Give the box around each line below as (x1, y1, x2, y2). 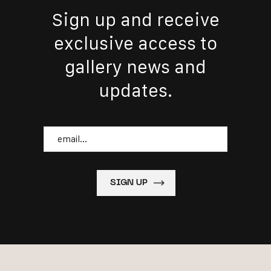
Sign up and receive (51, 9, 220, 30)
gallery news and (65, 56, 206, 77)
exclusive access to (54, 33, 217, 53)
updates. (99, 80, 172, 100)
